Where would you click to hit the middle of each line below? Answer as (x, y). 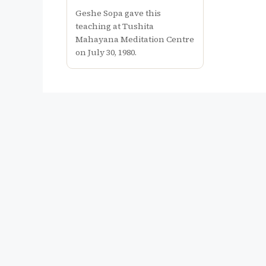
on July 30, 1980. (106, 52)
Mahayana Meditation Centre (135, 39)
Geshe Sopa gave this (118, 13)
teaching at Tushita (115, 26)
